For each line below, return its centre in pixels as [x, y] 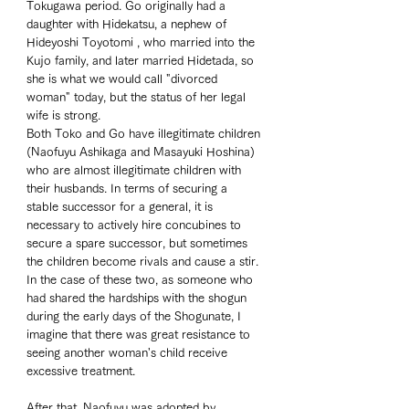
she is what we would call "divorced [124, 79]
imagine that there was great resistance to [140, 335]
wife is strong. [65, 116]
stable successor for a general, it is [121, 207]
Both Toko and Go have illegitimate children [145, 134]
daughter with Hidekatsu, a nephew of [128, 25]
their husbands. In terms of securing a [129, 189]
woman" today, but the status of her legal [138, 98]
